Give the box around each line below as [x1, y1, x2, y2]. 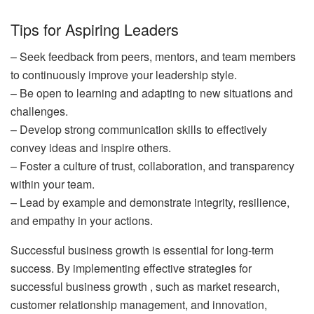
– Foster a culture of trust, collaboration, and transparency [11, 157, 294, 174]
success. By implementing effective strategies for [11, 259, 252, 276]
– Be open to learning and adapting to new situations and [11, 84, 293, 101]
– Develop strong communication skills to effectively [11, 121, 267, 137]
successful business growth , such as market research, [11, 278, 280, 294]
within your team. [11, 175, 95, 192]
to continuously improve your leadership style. [11, 66, 237, 83]
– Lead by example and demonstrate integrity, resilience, [11, 193, 289, 210]
